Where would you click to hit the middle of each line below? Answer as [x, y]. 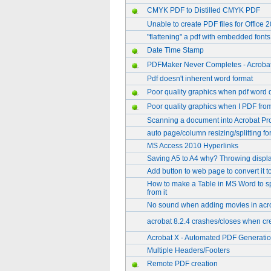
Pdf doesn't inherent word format [200, 79]
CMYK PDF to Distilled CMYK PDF [204, 10]
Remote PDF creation [182, 264]
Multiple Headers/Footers [188, 250]
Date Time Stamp [175, 50]
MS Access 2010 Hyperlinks [193, 146]
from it [157, 192]
